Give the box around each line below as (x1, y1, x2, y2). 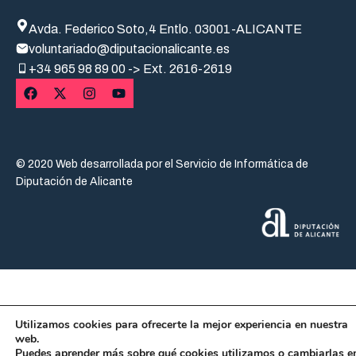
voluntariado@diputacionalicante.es (29, 41, 230, 56)
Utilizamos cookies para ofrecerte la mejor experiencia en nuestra (15, 317, 348, 332)
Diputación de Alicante (16, 175, 133, 188)
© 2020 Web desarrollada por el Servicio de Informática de (16, 157, 308, 170)
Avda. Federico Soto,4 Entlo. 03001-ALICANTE (29, 21, 302, 36)
